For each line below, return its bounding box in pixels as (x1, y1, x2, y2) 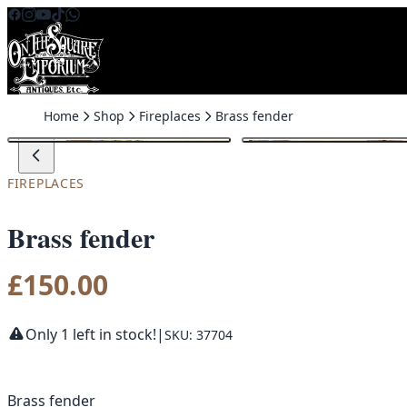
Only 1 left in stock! (25, 324, 156, 345)
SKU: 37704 (164, 325, 233, 343)
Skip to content (6, 7, 111, 27)
